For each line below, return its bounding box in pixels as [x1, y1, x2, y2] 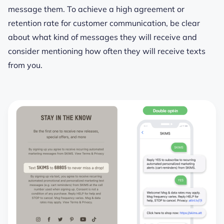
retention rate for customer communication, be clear [8, 17, 200, 28]
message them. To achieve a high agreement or [8, 3, 184, 14]
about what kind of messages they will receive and [8, 31, 197, 42]
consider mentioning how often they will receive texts [8, 45, 205, 56]
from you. [8, 59, 42, 70]
